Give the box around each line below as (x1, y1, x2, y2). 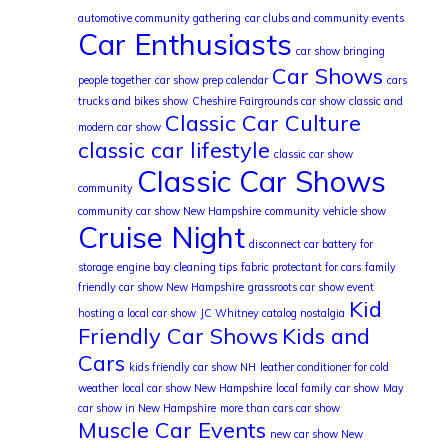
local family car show (275, 380, 379, 395)
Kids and (281, 321, 370, 349)
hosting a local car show (77, 305, 196, 320)
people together (77, 72, 151, 87)
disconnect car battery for (248, 236, 373, 251)
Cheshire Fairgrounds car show (191, 93, 345, 108)
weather (77, 380, 118, 395)
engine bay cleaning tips (116, 259, 237, 274)
